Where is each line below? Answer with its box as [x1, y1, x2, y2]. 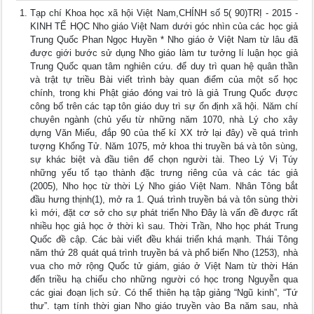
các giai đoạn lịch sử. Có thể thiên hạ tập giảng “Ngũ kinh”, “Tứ [30, 287, 298, 298]
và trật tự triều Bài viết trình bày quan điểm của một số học [30, 74, 298, 85]
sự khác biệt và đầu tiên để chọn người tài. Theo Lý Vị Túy [30, 154, 298, 165]
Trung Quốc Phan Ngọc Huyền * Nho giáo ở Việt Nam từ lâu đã [30, 34, 298, 45]
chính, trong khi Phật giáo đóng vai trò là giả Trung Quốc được [30, 88, 298, 98]
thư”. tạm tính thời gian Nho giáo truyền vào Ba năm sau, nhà [30, 301, 298, 311]
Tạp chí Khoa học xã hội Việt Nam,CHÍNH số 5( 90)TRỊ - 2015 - [30, 8, 298, 18]
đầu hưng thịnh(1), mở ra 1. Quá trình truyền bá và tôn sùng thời [30, 194, 298, 205]
